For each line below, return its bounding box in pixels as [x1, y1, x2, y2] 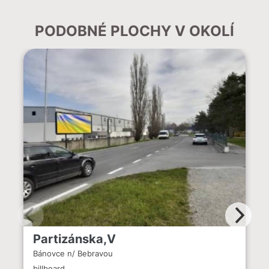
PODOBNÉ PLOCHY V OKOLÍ [35, 22, 234, 40]
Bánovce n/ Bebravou [33, 249, 113, 258]
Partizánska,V [33, 231, 116, 246]
